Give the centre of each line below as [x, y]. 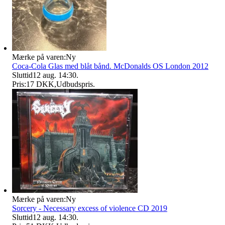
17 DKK [40, 84]
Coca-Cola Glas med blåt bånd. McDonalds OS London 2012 [110, 66]
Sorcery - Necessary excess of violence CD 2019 [90, 208]
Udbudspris [75, 84]
